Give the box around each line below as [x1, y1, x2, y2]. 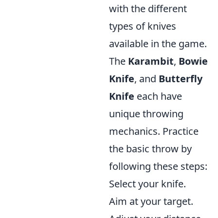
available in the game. [109, 37, 207, 50]
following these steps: [109, 160, 207, 173]
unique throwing [109, 107, 183, 120]
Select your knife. [109, 177, 186, 190]
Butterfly [159, 72, 202, 85]
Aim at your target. [109, 195, 193, 208]
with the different [109, 2, 187, 15]
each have [134, 90, 182, 103]
